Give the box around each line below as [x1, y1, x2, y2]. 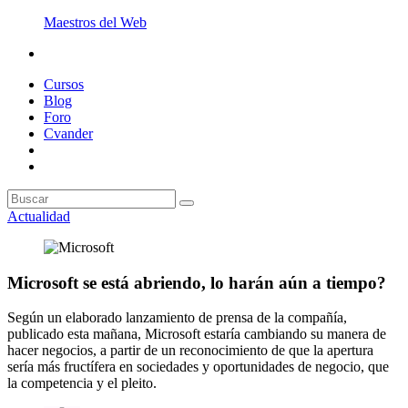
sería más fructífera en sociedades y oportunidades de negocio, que [7, 359, 389, 375]
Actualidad [7, 209, 70, 224]
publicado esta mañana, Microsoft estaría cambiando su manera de [7, 326, 386, 342]
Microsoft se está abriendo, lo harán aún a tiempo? [7, 272, 386, 292]
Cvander [44, 126, 93, 141]
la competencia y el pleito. [7, 375, 157, 392]
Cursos [44, 76, 84, 92]
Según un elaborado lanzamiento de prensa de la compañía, [7, 310, 347, 326]
